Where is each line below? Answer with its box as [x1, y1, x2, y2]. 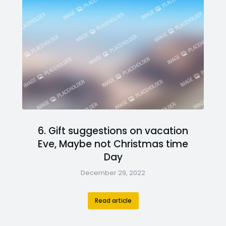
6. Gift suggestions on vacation [38, 124, 188, 138]
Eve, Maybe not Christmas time [38, 137, 188, 151]
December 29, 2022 [81, 167, 145, 178]
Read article [94, 196, 132, 205]
